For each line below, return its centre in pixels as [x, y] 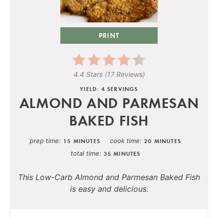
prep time [44, 140]
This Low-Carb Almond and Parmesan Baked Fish [109, 177]
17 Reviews [125, 74]
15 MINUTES [82, 141]
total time [85, 153]
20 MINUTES [163, 141]
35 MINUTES [122, 153]
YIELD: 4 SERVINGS [109, 89]
